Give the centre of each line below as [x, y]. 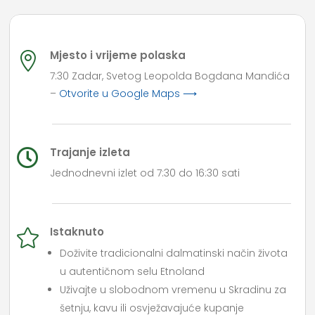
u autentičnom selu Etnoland [133, 272]
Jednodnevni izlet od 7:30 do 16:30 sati [145, 173]
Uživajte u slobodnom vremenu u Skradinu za [173, 290]
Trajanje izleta [90, 153]
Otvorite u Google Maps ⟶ [128, 94]
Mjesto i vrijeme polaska [118, 56]
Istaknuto [77, 232]
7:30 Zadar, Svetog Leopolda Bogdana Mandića [170, 76]
